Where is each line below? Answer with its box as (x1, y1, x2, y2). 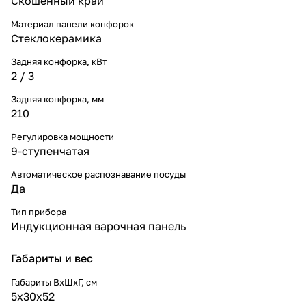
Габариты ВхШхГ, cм (11, 276, 97, 288)
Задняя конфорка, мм (11, 93, 104, 105)
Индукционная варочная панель (11, 219, 186, 233)
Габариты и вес (11, 251, 93, 265)
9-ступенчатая (11, 143, 89, 158)
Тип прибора (11, 206, 66, 217)
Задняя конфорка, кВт (11, 55, 107, 67)
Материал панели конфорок (11, 18, 134, 29)
